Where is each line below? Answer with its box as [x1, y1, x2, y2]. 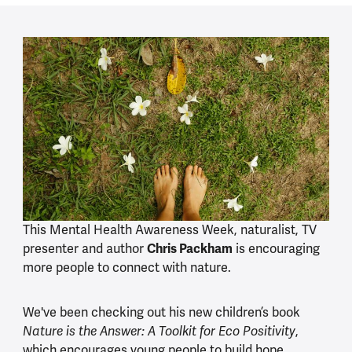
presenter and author [22, 240, 147, 258]
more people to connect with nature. [22, 259, 234, 277]
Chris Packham [146, 240, 233, 258]
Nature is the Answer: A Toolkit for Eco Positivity [22, 324, 295, 340]
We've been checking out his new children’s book [22, 304, 300, 321]
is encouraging [232, 240, 320, 258]
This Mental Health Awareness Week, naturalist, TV [22, 222, 317, 239]
